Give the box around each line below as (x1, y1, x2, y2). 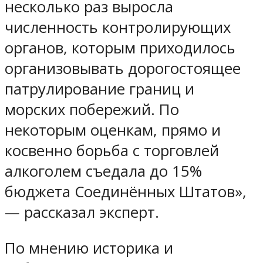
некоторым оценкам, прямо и (5, 120, 221, 141)
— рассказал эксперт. (5, 202, 159, 223)
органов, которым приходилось (5, 38, 235, 59)
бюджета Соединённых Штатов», (5, 181, 247, 203)
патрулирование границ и (5, 79, 194, 100)
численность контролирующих (5, 17, 231, 38)
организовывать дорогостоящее (5, 58, 241, 79)
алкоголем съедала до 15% (5, 161, 202, 182)
